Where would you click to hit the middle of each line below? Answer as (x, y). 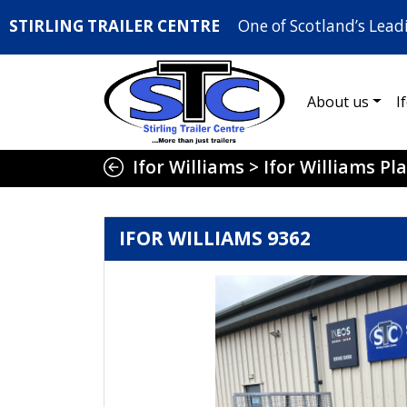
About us (338, 101)
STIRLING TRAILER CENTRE (114, 25)
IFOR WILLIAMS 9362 (215, 238)
